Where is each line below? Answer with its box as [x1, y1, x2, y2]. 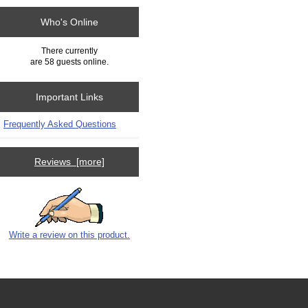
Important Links [35, 91, 103, 103]
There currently [41, 45, 98, 55]
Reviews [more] [34, 156, 104, 168]
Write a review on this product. [8, 229, 130, 240]
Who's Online [40, 16, 98, 28]
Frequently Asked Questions [3, 118, 116, 129]
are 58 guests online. [30, 56, 109, 66]
